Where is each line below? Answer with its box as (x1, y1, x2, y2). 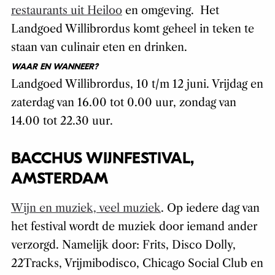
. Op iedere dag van (160, 201, 260, 215)
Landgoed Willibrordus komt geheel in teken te (10, 22, 254, 36)
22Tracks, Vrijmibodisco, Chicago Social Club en (10, 257, 263, 271)
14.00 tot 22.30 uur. (10, 114, 113, 128)
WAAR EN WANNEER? (10, 61, 98, 72)
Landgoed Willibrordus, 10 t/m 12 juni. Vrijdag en (10, 77, 263, 91)
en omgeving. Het (122, 4, 219, 18)
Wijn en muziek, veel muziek (10, 201, 161, 215)
